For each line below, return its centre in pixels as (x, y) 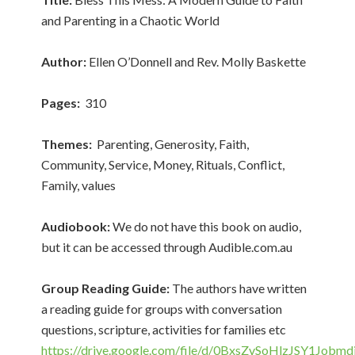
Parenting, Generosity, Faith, (171, 144)
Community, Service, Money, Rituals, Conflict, (163, 164)
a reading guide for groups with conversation (162, 309)
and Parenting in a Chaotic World (133, 20)
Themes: (67, 144)
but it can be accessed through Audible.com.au (167, 247)
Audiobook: (76, 226)
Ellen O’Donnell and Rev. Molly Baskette (197, 61)
